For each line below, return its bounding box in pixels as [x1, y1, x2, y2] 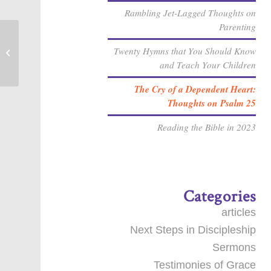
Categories [183, 186, 256, 207]
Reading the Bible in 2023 [157, 121, 256, 133]
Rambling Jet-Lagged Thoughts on [125, 7, 256, 19]
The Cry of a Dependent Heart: [134, 82, 256, 96]
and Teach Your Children [160, 59, 256, 71]
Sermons [212, 241, 256, 253]
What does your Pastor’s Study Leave [21, 42, 154, 51]
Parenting [219, 21, 256, 33]
